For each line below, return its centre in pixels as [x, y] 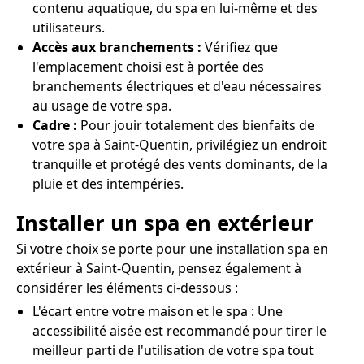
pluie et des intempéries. [108, 184]
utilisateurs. [69, 28]
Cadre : [55, 126]
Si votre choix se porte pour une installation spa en [172, 249]
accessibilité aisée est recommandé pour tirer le [180, 331]
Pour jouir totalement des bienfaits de [196, 126]
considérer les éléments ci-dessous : [127, 288]
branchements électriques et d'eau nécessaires [177, 87]
